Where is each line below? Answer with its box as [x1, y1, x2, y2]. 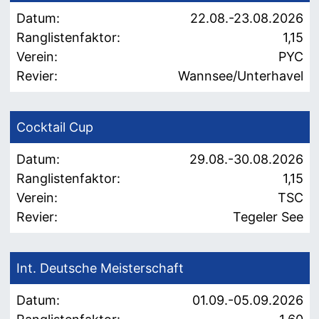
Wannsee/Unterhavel [177, 68, 303, 84]
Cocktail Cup [16, 120, 93, 135]
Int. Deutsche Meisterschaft [16, 261, 184, 276]
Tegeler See [232, 209, 303, 225]
